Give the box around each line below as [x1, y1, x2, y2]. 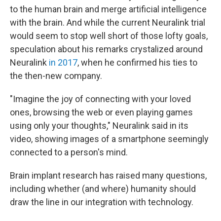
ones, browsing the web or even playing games [10, 107, 193, 117]
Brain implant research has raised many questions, [10, 170, 207, 181]
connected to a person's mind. [10, 147, 128, 157]
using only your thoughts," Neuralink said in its [10, 120, 188, 131]
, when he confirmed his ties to [77, 57, 197, 68]
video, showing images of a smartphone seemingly [10, 133, 209, 144]
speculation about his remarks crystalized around [10, 43, 203, 54]
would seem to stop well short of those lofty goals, [10, 30, 208, 41]
